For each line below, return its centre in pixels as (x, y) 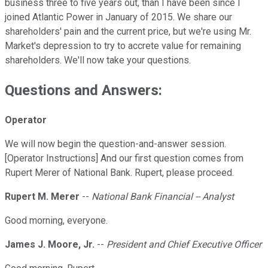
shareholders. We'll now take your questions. (98, 60)
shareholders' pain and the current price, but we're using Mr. (128, 32)
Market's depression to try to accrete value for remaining (123, 46)
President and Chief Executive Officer (184, 245)
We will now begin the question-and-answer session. (115, 144)
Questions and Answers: (83, 91)
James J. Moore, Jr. (50, 245)
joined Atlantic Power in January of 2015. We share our (118, 17)
